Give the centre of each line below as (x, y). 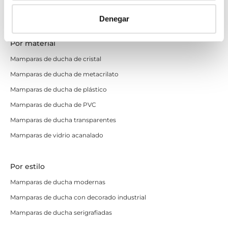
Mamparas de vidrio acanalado (57, 135)
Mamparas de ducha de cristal (56, 59)
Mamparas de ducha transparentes (63, 120)
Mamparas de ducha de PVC (53, 105)
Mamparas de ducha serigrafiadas (61, 213)
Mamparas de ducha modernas (58, 182)
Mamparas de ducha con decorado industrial (78, 197)
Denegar (114, 19)
